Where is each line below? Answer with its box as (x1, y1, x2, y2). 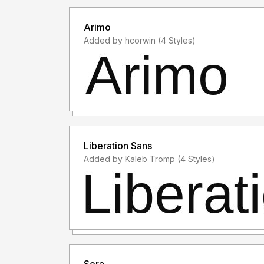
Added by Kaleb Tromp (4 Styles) (177, 154, 215, 164)
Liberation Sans (84, 140, 152, 152)
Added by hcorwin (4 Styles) (158, 35, 196, 46)
